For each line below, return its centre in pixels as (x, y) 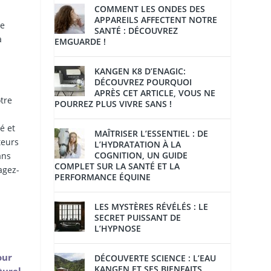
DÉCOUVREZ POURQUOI (143, 82)
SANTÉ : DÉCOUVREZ (136, 31)
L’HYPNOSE (118, 229)
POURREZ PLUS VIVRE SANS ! (113, 104)
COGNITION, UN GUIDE (141, 155)
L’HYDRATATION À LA (138, 145)
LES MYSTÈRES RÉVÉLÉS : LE (152, 207)
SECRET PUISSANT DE (138, 218)
